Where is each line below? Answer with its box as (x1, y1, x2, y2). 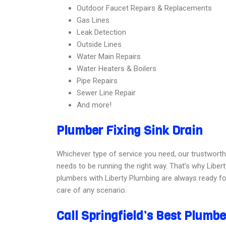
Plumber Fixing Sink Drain (56, 123, 202, 139)
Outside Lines (77, 40, 122, 49)
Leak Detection (77, 28, 126, 37)
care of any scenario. (56, 186, 127, 195)
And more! (77, 100, 111, 109)
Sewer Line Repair (77, 88, 136, 97)
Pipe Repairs (77, 76, 118, 85)
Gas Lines (77, 16, 109, 25)
